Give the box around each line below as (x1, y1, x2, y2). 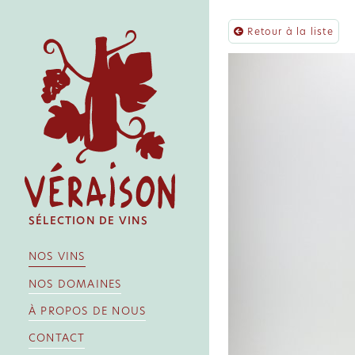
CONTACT (29, 330, 86, 346)
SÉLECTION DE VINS (29, 212, 149, 228)
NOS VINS (29, 249, 86, 265)
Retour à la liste (244, 25, 334, 38)
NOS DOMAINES (29, 276, 122, 292)
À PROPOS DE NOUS (29, 303, 147, 319)
